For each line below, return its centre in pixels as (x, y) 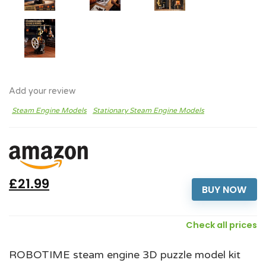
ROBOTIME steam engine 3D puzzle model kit (125, 255)
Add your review (42, 91)
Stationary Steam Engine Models (148, 111)
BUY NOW (224, 189)
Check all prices (221, 225)
